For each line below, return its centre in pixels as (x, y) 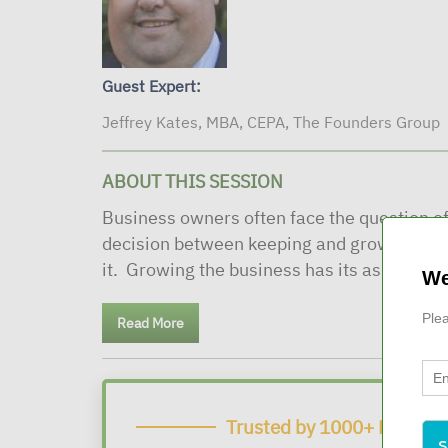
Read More (150, 323)
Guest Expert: (151, 86)
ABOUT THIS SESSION (192, 181)
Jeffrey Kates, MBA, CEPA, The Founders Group (271, 122)
